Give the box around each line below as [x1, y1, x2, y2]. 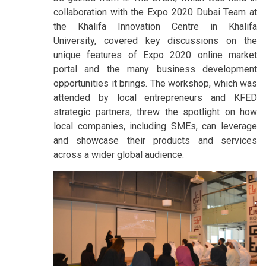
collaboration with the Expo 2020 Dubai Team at [53, 6, 257, 18]
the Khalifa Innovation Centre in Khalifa [53, 20, 257, 32]
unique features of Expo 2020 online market [53, 49, 257, 61]
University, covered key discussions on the [53, 34, 257, 46]
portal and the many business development [53, 63, 257, 75]
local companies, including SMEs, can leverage [53, 120, 257, 132]
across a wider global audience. [53, 148, 184, 160]
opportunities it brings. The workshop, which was [53, 77, 257, 89]
